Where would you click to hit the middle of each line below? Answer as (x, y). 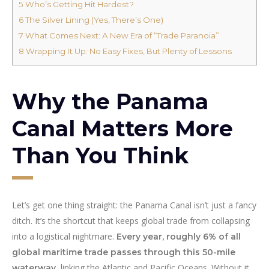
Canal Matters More (122, 129)
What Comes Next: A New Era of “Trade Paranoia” (121, 36)
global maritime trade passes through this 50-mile (124, 252)
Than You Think (100, 156)
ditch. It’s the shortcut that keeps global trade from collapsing (131, 221)
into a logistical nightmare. (64, 237)
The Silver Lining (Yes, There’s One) (93, 20)
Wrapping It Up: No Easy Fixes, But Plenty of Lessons (128, 51)
